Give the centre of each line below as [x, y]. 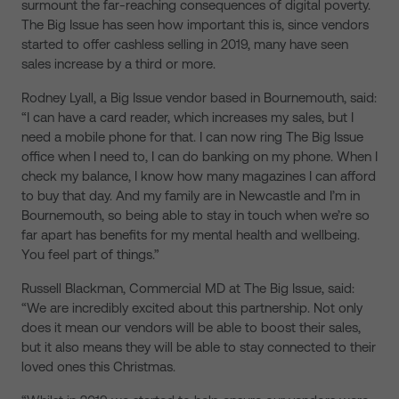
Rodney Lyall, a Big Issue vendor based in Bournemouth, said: [199, 98]
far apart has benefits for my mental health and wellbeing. [191, 235]
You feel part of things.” [90, 254]
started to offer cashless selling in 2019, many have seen [185, 44]
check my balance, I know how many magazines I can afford [199, 176]
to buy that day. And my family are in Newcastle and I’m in [191, 195]
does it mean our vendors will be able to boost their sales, [191, 327]
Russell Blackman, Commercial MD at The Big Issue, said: [188, 288]
